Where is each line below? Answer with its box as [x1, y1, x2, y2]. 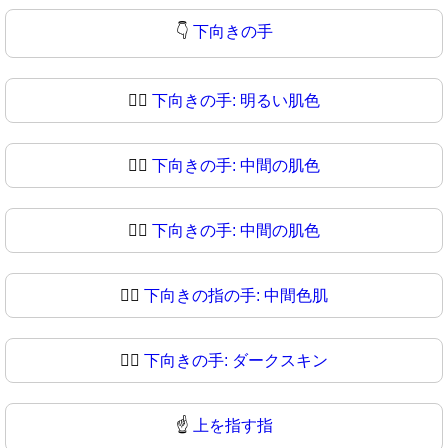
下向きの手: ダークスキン [144, 351, 328, 369]
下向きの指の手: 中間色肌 [144, 286, 328, 304]
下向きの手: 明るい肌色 [152, 91, 320, 109]
